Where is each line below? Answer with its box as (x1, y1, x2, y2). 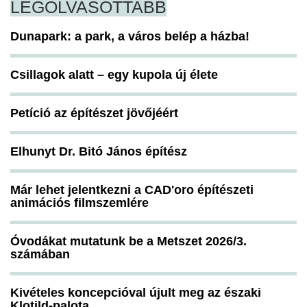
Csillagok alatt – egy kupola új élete (10, 68, 218, 82)
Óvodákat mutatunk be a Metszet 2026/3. (10, 234, 247, 249)
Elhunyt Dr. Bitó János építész (10, 145, 187, 159)
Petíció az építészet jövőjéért (10, 106, 178, 121)
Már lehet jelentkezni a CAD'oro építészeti (10, 183, 254, 197)
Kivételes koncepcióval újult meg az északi (10, 286, 261, 300)
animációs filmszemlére (10, 196, 149, 210)
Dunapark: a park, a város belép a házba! (10, 29, 249, 44)
